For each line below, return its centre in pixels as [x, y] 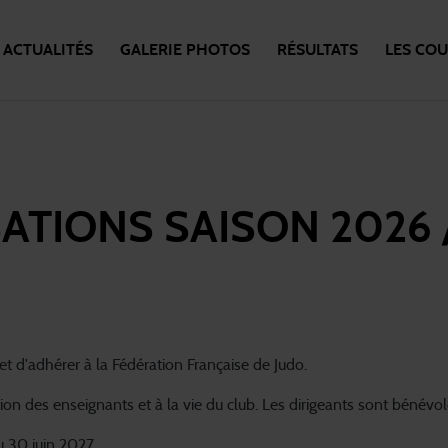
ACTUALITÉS [48, 50]
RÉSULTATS [317, 50]
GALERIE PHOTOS [185, 50]
